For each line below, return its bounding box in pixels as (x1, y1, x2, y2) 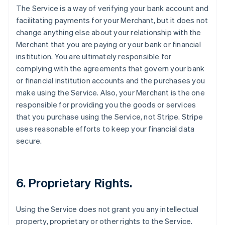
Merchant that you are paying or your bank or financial (16, 39, 201, 49)
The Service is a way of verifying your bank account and (16, 3, 209, 13)
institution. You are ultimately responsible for (16, 51, 172, 61)
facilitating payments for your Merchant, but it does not (16, 15, 208, 25)
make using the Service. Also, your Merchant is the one (16, 87, 205, 97)
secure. (16, 136, 42, 146)
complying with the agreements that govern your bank (16, 63, 205, 73)
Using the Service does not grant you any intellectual (16, 204, 199, 214)
